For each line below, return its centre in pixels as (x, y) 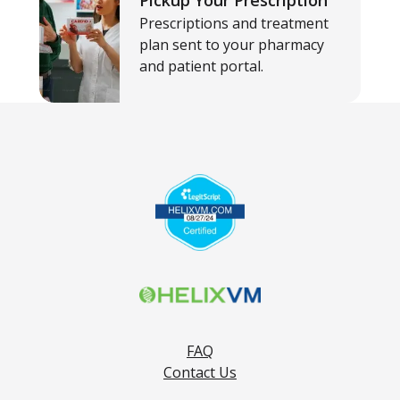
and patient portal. (201, 66)
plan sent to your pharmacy (232, 45)
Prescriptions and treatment (234, 23)
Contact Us (200, 372)
